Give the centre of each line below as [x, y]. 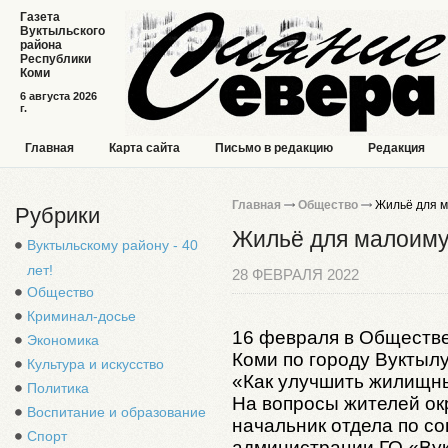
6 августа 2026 [58, 96]
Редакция [396, 148]
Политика [58, 388]
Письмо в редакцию [274, 148]
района [41, 45]
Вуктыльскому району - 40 [112, 245]
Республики [55, 59]
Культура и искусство [95, 364]
